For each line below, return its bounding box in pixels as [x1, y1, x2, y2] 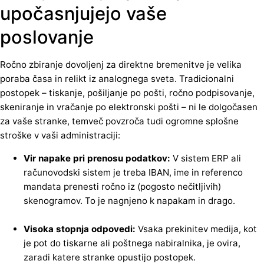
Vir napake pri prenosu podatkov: [24, 153, 173, 164]
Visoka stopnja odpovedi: [24, 223, 136, 235]
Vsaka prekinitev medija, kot [136, 223, 257, 235]
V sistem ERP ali [173, 153, 241, 164]
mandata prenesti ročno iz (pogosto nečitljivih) [24, 181, 221, 193]
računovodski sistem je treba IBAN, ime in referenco [24, 167, 243, 179]
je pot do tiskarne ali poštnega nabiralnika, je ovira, [24, 237, 240, 249]
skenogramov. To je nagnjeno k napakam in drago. [24, 195, 235, 207]
